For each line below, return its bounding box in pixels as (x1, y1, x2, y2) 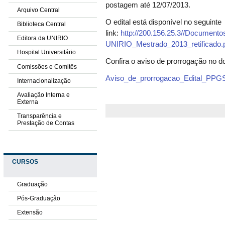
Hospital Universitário (17, 49, 76, 56)
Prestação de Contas (17, 120, 74, 127)
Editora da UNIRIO (17, 35, 68, 42)
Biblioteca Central (17, 21, 66, 28)
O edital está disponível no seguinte (105, 18, 222, 27)
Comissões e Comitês (17, 63, 77, 70)
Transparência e (17, 113, 62, 120)
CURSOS (12, 158, 38, 166)
